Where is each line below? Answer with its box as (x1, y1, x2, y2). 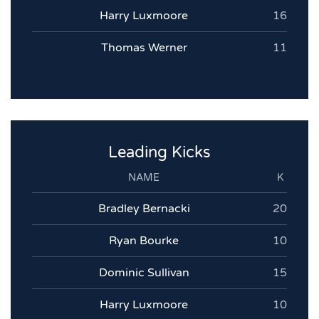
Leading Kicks (108, 143, 211, 162)
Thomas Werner (100, 41, 187, 56)
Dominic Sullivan (98, 266, 189, 281)
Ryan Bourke (109, 234, 179, 249)
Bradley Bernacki (98, 202, 190, 216)
